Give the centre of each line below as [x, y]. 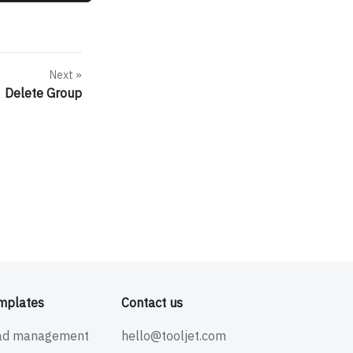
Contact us [152, 303]
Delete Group [43, 93]
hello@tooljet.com [173, 336]
